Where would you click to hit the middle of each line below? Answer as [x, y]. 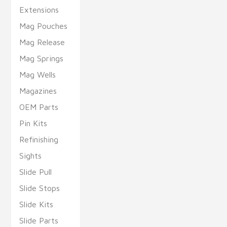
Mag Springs [42, 58]
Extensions [39, 10]
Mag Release [42, 42]
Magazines [38, 91]
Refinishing [39, 139]
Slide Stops [40, 188]
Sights [31, 156]
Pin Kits [33, 123]
